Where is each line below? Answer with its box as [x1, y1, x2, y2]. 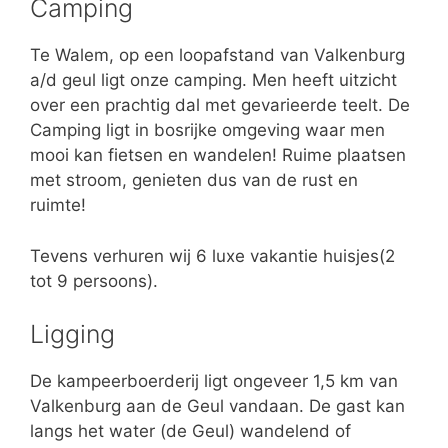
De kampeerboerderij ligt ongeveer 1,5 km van [30, 371, 398, 391]
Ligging [30, 319, 115, 349]
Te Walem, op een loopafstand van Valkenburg [30, 45, 405, 65]
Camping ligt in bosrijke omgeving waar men [30, 120, 385, 140]
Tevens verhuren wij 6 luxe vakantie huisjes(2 [30, 245, 395, 266]
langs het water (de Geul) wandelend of [30, 421, 351, 441]
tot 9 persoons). [30, 270, 158, 291]
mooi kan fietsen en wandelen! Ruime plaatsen [30, 145, 406, 165]
